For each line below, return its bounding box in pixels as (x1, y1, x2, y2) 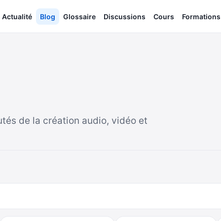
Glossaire (63, 12, 96, 21)
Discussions (103, 12, 146, 21)
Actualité (1, 12, 32, 21)
